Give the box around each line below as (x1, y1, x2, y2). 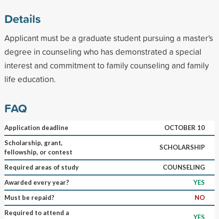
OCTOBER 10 (164, 123, 205, 131)
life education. (4, 73, 56, 85)
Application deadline (4, 123, 68, 131)
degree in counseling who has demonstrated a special (4, 45, 201, 57)
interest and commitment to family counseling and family (4, 59, 209, 71)
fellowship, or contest (4, 148, 72, 156)
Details (4, 10, 41, 27)
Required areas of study (4, 163, 79, 171)
